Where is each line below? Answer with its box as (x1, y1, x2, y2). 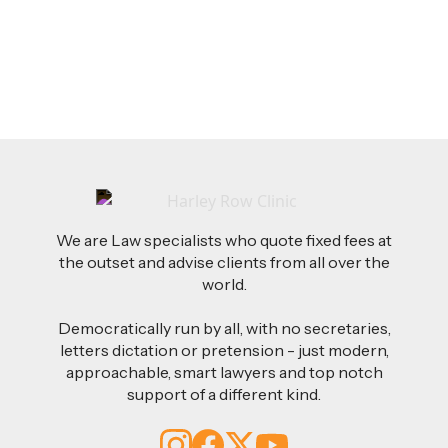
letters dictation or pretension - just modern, (59, 339, 389, 360)
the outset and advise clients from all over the (58, 251, 390, 272)
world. (201, 273, 247, 294)
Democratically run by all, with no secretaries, (57, 317, 391, 338)
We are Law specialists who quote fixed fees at (56, 229, 392, 250)
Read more (36, 28, 114, 47)
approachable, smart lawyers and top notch (65, 361, 383, 382)
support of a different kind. (127, 383, 321, 404)
